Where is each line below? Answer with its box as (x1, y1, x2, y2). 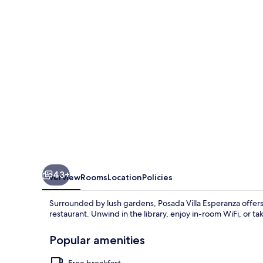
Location (107, 171, 142, 183)
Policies (142, 171, 173, 183)
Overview (42, 171, 80, 183)
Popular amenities (49, 232, 145, 247)
